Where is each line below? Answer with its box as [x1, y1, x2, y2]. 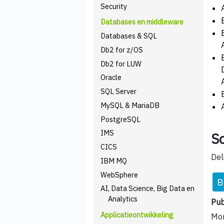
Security [100, 1, 127, 11]
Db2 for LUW [100, 58, 142, 68]
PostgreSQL [100, 114, 141, 124]
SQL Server [100, 86, 137, 96]
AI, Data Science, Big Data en [100, 183, 195, 193]
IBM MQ [100, 155, 127, 165]
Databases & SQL [100, 31, 157, 40]
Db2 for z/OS [100, 44, 143, 54]
